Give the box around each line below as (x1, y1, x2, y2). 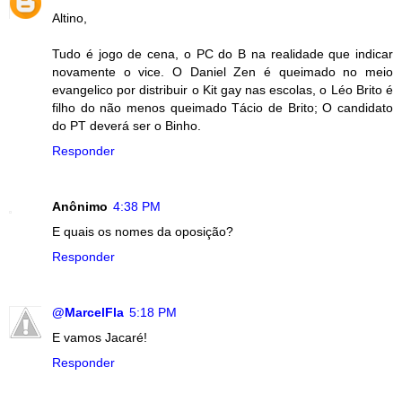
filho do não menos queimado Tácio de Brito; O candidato (52, 100, 393, 116)
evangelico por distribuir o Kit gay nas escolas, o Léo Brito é (52, 83, 393, 98)
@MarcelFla (52, 305, 124, 320)
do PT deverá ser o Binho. (52, 118, 201, 134)
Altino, (52, 11, 87, 26)
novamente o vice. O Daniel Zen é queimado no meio (52, 65, 393, 80)
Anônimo (52, 199, 108, 214)
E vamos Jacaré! (52, 330, 147, 345)
